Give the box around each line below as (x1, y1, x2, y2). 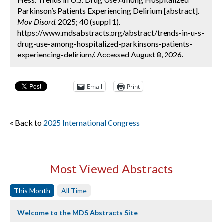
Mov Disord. (17, 17, 56, 26)
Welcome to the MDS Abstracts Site (17, 208, 138, 217)
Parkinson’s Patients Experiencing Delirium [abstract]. (17, 6, 199, 15)
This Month (14, 186, 50, 195)
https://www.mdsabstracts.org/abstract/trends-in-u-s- (17, 28, 204, 37)
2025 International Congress (43, 118, 140, 127)
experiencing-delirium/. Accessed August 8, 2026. (17, 50, 183, 59)
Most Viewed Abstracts (49, 162, 173, 176)
